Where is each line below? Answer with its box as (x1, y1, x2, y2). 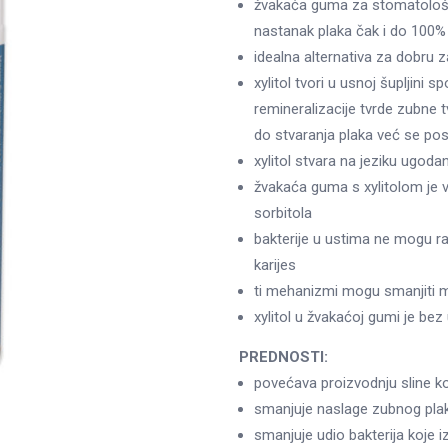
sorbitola (254, 203, 312, 222)
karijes (254, 255, 296, 274)
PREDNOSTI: (239, 347, 328, 366)
